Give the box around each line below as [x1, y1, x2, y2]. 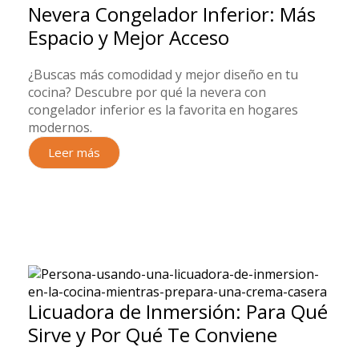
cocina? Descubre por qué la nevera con [28, 83, 266, 101]
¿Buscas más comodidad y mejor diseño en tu [28, 66, 298, 83]
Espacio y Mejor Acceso [28, 24, 229, 50]
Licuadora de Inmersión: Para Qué [28, 298, 328, 325]
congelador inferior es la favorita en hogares [28, 101, 298, 119]
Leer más [48, 144, 100, 160]
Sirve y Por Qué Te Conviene [28, 321, 277, 348]
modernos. [28, 119, 92, 136]
